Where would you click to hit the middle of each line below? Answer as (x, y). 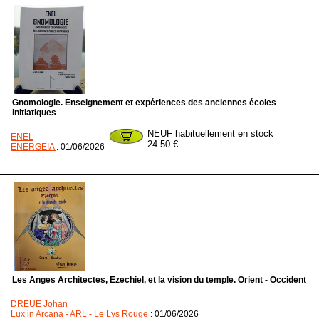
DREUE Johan (39, 304)
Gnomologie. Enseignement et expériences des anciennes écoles (144, 103)
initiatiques (34, 113)
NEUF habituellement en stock (210, 134)
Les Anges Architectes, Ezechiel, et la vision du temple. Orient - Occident (159, 280)
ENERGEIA (33, 147)
